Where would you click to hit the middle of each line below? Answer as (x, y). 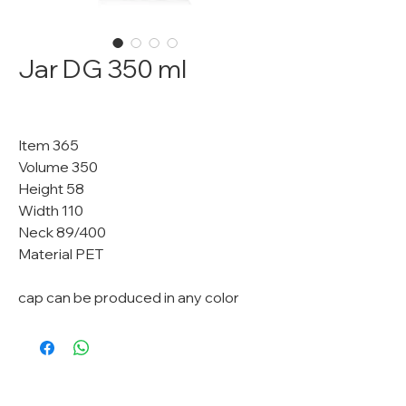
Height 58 (51, 188)
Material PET (61, 254)
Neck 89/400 (62, 232)
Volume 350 (58, 167)
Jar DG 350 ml (102, 68)
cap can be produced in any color (129, 297)
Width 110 (51, 210)
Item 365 (48, 145)
